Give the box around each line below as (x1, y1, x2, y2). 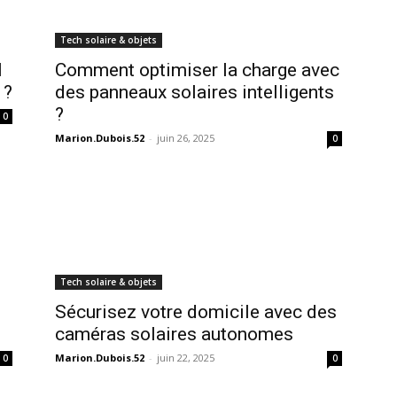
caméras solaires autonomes (55, 323, 293, 346)
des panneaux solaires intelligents (55, 82, 334, 104)
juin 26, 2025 (157, 131, 214, 145)
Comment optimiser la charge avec (55, 59, 339, 82)
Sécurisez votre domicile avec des (55, 301, 337, 323)
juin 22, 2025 (157, 351, 214, 365)
